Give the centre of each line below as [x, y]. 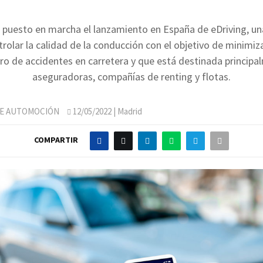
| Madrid [127, 111]
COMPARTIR [56, 140]
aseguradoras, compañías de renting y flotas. [131, 76]
